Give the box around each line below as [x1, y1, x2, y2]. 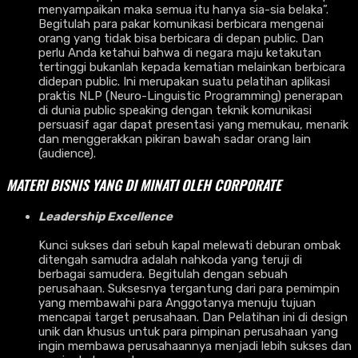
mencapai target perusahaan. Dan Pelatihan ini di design [38, 309, 348, 324]
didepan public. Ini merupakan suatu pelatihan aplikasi [38, 74, 330, 89]
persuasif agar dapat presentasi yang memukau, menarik [38, 117, 348, 132]
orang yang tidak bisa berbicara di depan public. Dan [38, 30, 324, 46]
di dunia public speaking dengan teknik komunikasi [38, 102, 312, 117]
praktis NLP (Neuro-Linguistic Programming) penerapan [38, 88, 343, 103]
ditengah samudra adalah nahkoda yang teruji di [38, 252, 302, 267]
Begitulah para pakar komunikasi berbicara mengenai [38, 16, 324, 31]
